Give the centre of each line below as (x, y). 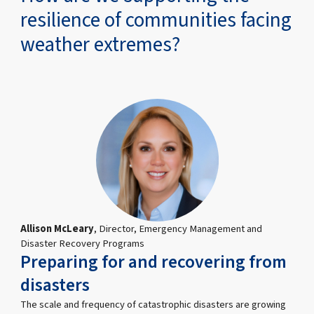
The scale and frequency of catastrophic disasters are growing (153, 304)
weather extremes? (101, 45)
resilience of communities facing (156, 21)
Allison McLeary (57, 228)
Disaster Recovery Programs (83, 243)
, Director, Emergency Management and (178, 228)
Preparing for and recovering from (154, 262)
